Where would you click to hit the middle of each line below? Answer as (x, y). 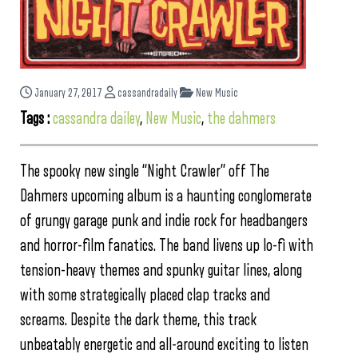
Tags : (36, 119)
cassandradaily (146, 93)
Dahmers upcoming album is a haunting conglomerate (166, 196)
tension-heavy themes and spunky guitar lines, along (161, 270)
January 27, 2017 (68, 93)
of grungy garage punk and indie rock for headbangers (164, 221)
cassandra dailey (96, 119)
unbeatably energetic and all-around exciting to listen (164, 345)
